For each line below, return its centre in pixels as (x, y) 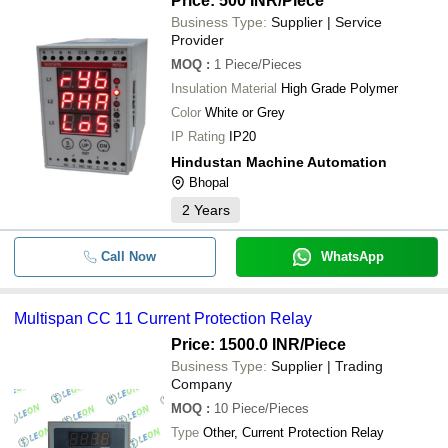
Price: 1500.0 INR (235, 344)
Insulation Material (224, 88)
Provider (197, 39)
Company (201, 383)
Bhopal (209, 182)
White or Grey (245, 112)
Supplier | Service (326, 21)
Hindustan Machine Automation (279, 161)
